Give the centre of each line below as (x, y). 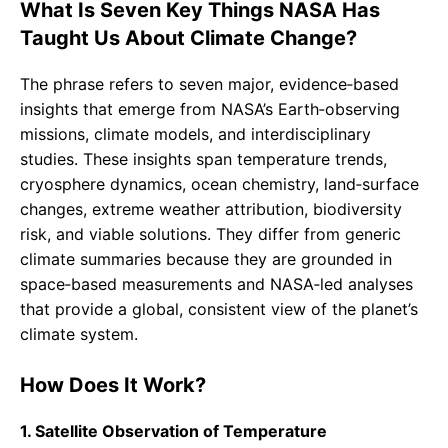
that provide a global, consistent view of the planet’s (219, 309)
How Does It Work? (113, 385)
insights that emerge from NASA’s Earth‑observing (210, 109)
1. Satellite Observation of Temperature (173, 431)
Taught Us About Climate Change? (188, 38)
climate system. (79, 334)
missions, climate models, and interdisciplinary (195, 134)
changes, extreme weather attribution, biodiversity (211, 209)
